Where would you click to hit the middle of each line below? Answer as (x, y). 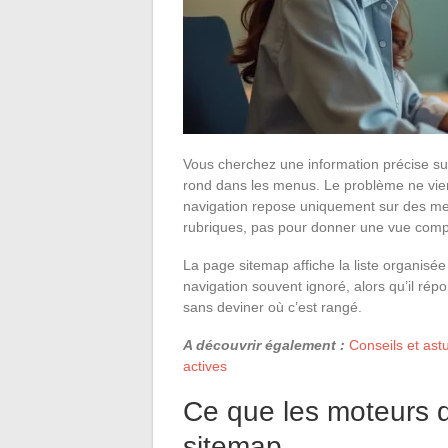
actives (205, 365)
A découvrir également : (264, 344)
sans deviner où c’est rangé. (272, 306)
